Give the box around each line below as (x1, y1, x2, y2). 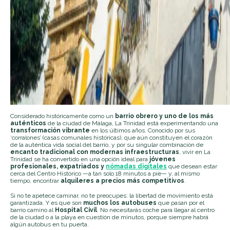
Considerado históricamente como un (10, 112, 115, 120)
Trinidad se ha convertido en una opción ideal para (10, 155, 149, 163)
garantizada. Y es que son (10, 199, 83, 206)
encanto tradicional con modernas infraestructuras (10, 148, 179, 156)
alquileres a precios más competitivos (61, 177, 184, 184)
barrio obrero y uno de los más (115, 112, 214, 120)
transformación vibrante (10, 126, 91, 134)
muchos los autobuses (83, 199, 158, 206)
